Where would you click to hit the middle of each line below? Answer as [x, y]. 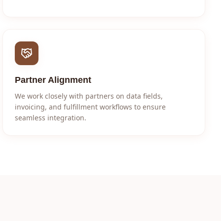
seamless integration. [51, 118]
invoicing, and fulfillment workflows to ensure [91, 107]
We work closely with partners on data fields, [89, 96]
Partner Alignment [53, 80]
